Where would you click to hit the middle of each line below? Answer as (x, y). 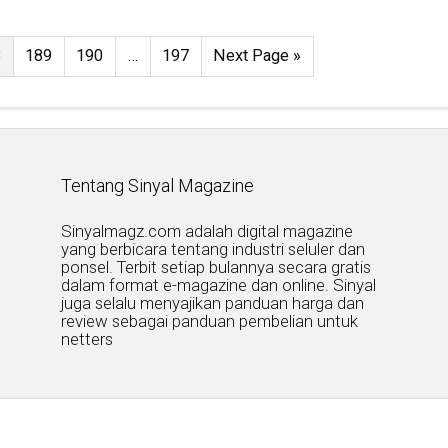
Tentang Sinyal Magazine (158, 185)
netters (87, 338)
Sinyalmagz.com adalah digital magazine (207, 230)
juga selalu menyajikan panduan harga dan (213, 302)
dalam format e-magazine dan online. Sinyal (219, 284)
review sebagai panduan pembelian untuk (210, 320)
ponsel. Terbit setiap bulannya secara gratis (216, 266)
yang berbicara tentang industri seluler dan (213, 248)
